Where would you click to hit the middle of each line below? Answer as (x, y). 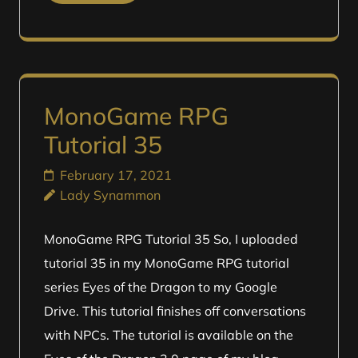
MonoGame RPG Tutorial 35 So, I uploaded (171, 239)
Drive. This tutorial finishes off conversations (175, 311)
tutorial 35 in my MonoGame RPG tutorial (167, 263)
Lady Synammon (110, 195)
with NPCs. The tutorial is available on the (169, 335)
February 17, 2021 (116, 175)
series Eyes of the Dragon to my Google (161, 287)
